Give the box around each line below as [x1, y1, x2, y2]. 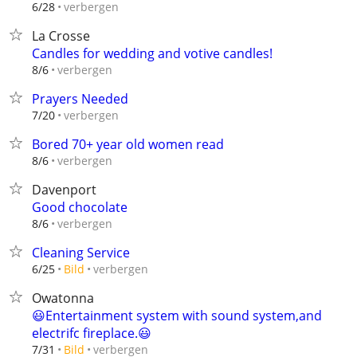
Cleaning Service [32, 244, 130, 261]
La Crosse [32, 27, 90, 45]
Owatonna [32, 289, 94, 307]
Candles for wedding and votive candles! [32, 45, 273, 62]
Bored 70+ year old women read [32, 135, 224, 153]
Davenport [32, 181, 96, 198]
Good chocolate [32, 198, 127, 216]
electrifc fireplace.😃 [32, 324, 151, 342]
